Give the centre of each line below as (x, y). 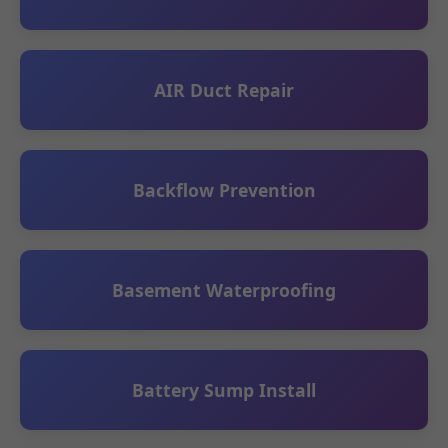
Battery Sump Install (224, 390)
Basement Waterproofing (224, 290)
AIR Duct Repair (224, 90)
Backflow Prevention (224, 190)
